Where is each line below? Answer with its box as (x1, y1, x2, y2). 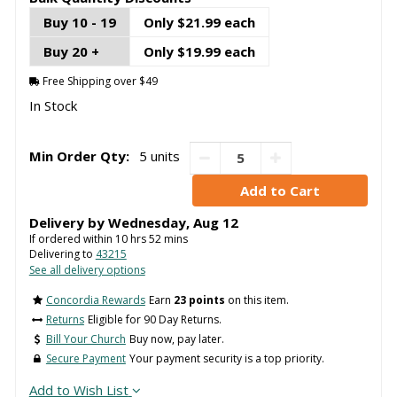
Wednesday (107, 213, 186, 231)
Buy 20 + (43, 43, 99, 61)
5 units (138, 146, 180, 165)
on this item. (224, 292, 289, 308)
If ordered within (28, 230, 115, 246)
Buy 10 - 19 (43, 13, 116, 32)
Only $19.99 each (143, 43, 255, 61)
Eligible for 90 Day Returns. (87, 312, 222, 328)
